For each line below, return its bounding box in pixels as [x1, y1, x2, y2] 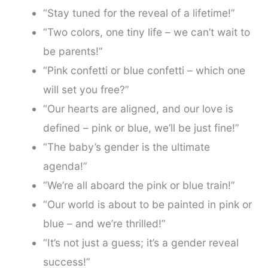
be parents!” [42, 45, 103, 58]
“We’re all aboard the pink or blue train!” [42, 179, 235, 192]
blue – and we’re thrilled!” [42, 217, 166, 230]
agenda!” [42, 160, 87, 173]
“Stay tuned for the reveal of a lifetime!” [42, 7, 235, 20]
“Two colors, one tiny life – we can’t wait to [42, 26, 250, 39]
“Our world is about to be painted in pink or [42, 198, 252, 211]
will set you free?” [42, 83, 129, 96]
